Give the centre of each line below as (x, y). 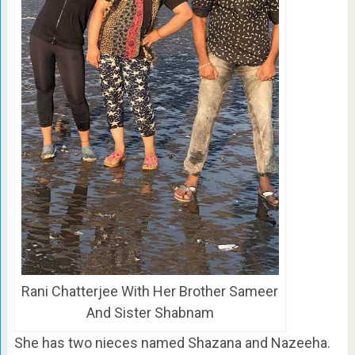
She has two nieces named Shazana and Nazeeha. (172, 343)
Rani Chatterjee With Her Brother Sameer (150, 292)
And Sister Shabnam (150, 313)
